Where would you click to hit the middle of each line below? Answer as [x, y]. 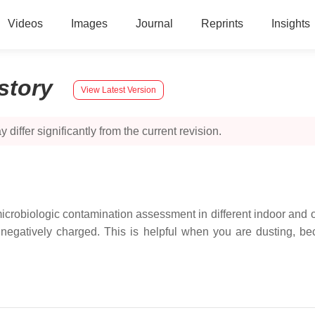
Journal [154, 24]
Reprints [222, 24]
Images [89, 24]
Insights [290, 24]
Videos [25, 24]
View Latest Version [118, 90]
